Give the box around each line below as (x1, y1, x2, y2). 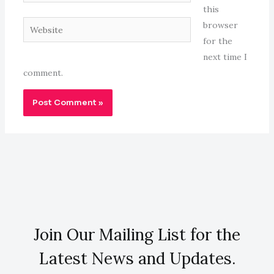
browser (202, 20, 238, 31)
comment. (23, 67, 63, 79)
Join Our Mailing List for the (34, 224, 240, 245)
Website (22, 19, 56, 31)
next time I (202, 51, 247, 63)
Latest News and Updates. (39, 248, 235, 269)
